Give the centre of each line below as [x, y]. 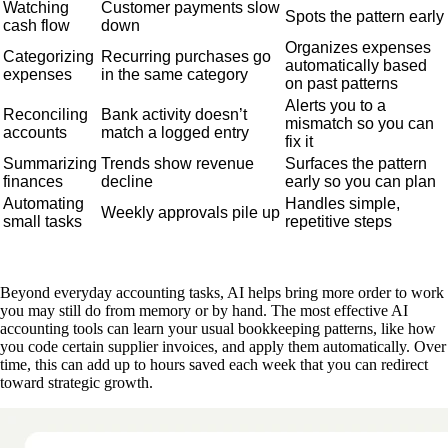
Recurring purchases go [186, 56]
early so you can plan [360, 181]
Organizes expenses [358, 47]
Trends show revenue [177, 163]
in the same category [174, 74]
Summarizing [50, 163]
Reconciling [45, 114]
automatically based [356, 65]
